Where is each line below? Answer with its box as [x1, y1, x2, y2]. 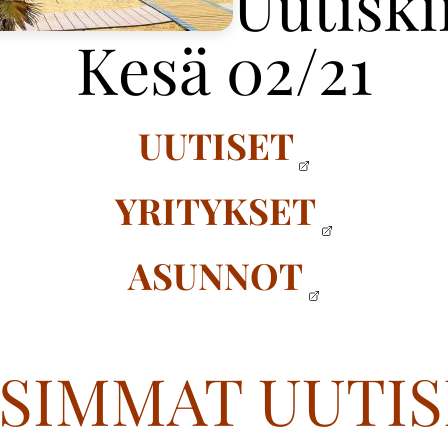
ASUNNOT [128, 250, 304, 299]
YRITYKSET [115, 185, 317, 234]
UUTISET [137, 120, 294, 169]
